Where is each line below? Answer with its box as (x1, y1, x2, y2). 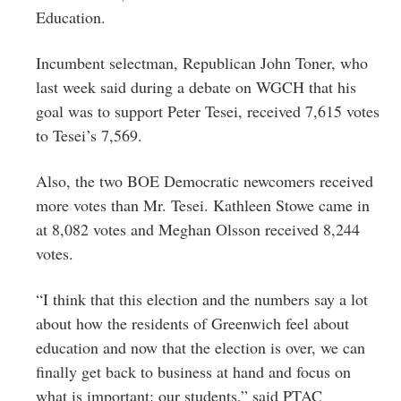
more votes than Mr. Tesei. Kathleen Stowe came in (36, 193, 370, 216)
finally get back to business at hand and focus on (36, 360, 351, 382)
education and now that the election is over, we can (36, 336, 365, 358)
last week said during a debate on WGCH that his (36, 75, 356, 98)
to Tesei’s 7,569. (36, 124, 142, 146)
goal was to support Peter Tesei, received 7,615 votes (36, 99, 380, 122)
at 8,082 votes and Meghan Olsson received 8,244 (36, 218, 360, 240)
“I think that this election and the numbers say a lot (36, 287, 368, 310)
